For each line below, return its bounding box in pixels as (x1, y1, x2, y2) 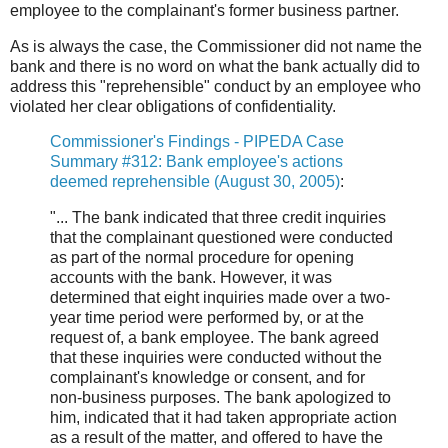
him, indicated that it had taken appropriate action (50, 409, 397, 427)
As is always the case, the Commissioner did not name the (10, 37, 422, 55)
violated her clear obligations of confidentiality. (10, 97, 336, 115)
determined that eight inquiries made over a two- (50, 289, 390, 307)
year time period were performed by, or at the (50, 309, 364, 327)
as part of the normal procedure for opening (50, 249, 354, 267)
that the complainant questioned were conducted (50, 229, 393, 247)
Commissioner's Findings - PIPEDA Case (50, 133, 344, 151)
